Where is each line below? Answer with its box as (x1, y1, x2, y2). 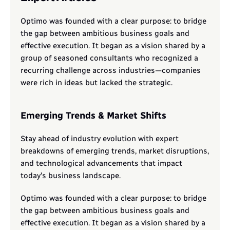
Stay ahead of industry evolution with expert (21, 134, 179, 143)
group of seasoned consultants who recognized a (21, 53, 198, 63)
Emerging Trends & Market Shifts (21, 110, 166, 121)
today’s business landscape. (21, 171, 121, 180)
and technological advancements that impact (21, 159, 182, 168)
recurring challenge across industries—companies (21, 66, 201, 75)
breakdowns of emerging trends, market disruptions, (21, 146, 209, 156)
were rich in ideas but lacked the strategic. (21, 78, 172, 87)
